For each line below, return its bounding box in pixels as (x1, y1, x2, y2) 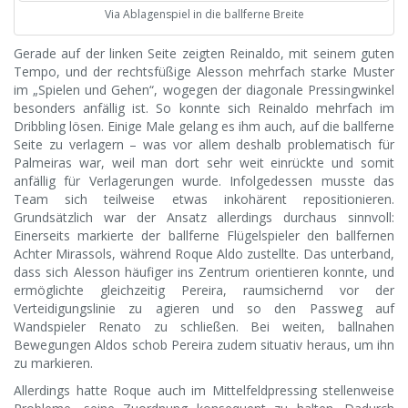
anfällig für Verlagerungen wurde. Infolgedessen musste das (14, 172, 394, 190)
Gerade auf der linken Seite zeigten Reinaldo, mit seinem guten (14, 45, 394, 63)
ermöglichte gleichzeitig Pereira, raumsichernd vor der (14, 281, 394, 300)
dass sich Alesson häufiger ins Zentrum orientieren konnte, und (14, 263, 394, 281)
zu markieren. (14, 354, 93, 372)
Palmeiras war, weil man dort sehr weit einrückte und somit (14, 154, 394, 172)
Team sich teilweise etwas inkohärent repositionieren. (14, 190, 394, 209)
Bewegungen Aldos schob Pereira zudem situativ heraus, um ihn (14, 336, 394, 354)
